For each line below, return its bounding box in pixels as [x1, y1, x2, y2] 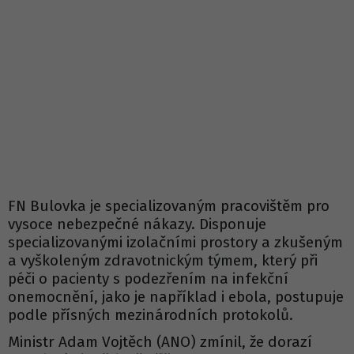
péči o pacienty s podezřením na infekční [8, 269, 288, 288]
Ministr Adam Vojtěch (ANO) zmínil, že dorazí [8, 333, 312, 352]
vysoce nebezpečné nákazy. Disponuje [8, 214, 266, 233]
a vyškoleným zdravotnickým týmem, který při [8, 250, 318, 269]
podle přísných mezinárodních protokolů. [8, 305, 293, 324]
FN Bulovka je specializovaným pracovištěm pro [8, 196, 330, 215]
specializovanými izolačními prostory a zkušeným [8, 232, 343, 251]
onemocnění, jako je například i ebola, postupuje [8, 287, 344, 306]
